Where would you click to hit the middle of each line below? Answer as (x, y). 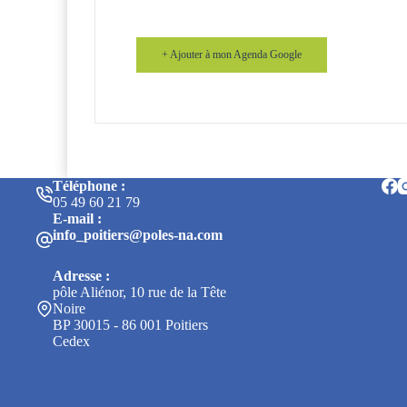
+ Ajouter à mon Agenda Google (232, 55)
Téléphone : (89, 186)
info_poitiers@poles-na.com (138, 235)
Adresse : (81, 276)
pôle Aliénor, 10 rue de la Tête (139, 293)
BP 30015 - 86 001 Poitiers (130, 325)
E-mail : (77, 219)
